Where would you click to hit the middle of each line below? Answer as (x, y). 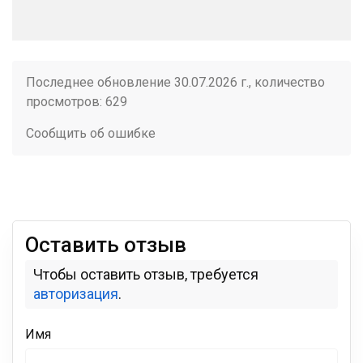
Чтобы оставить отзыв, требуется (146, 274)
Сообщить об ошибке (91, 133)
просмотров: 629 (77, 102)
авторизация (76, 294)
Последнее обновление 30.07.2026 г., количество (175, 82)
